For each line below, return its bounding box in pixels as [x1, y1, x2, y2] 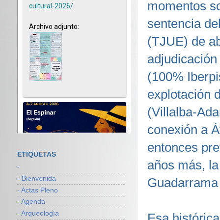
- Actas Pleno [17, 186, 58, 194]
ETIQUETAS [17, 151, 56, 158]
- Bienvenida [17, 174, 56, 182]
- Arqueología [17, 210, 59, 218]
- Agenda [17, 198, 45, 206]
